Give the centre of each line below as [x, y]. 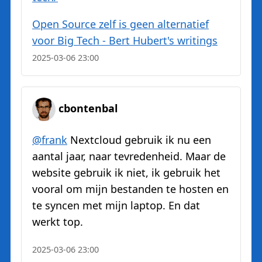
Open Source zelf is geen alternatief [120, 24]
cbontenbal [88, 108]
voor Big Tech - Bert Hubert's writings [125, 41]
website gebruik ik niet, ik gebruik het [126, 173]
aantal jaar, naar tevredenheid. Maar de [129, 156]
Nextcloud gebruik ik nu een [139, 140]
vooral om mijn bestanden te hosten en [130, 189]
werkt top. [58, 222]
